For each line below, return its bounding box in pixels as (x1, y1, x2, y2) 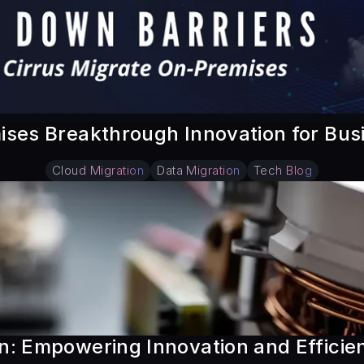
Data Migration (157, 162, 240, 178)
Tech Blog (253, 162, 313, 178)
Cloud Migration (51, 162, 145, 178)
